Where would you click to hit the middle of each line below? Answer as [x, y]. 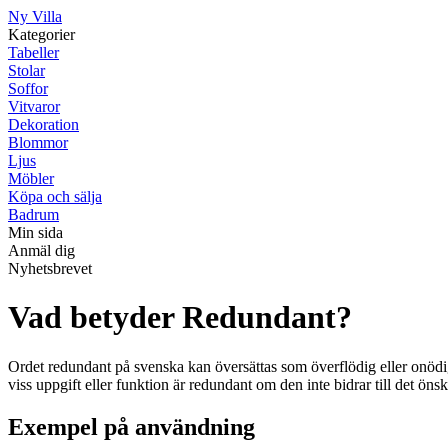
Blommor [38, 142]
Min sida [35, 232]
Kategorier [41, 34]
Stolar [26, 70]
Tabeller [33, 52]
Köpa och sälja [55, 196]
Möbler [31, 178]
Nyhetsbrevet [50, 268]
